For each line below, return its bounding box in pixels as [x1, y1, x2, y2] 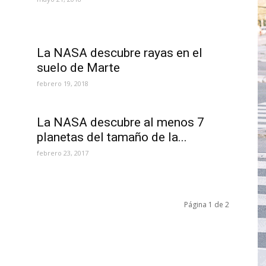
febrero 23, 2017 [37, 148, 88, 158]
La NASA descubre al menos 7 [37, 115, 204, 130]
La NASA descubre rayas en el [37, 46, 202, 61]
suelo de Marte [37, 61, 120, 75]
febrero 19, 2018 [37, 79, 88, 88]
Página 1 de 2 [184, 199, 229, 210]
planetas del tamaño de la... [37, 130, 187, 145]
